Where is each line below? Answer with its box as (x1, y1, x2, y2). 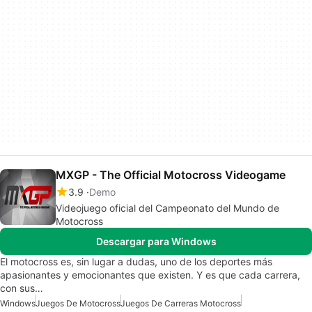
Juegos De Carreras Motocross (120, 297, 241, 309)
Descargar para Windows (95, 235, 217, 247)
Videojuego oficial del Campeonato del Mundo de (56, 201, 279, 214)
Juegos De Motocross (36, 297, 120, 309)
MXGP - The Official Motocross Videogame (56, 167, 286, 182)
